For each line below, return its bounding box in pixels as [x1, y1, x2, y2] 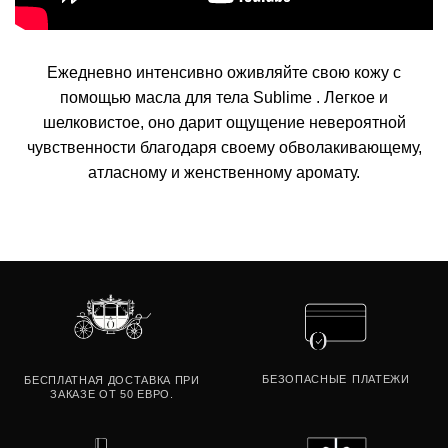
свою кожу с [312, 64, 401, 82]
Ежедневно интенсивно [47, 64, 227, 82]
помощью [60, 89, 135, 107]
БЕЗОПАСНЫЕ [262, 373, 348, 386]
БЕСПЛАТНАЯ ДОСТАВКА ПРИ [24, 374, 200, 387]
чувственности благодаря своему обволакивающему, [26, 139, 422, 157]
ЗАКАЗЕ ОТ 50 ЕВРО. [50, 388, 174, 401]
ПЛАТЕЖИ [351, 373, 410, 386]
